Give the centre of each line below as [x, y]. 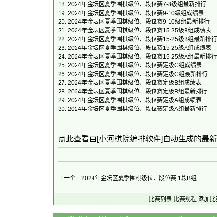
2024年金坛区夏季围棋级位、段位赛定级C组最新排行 [138, 74]
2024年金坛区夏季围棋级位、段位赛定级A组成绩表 [135, 100]
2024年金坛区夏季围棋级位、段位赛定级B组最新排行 [138, 92]
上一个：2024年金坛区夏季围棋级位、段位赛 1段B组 [127, 178]
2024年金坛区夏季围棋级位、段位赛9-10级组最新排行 [139, 22]
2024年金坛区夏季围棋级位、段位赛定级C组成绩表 [135, 65]
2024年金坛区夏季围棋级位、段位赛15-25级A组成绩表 [139, 48]
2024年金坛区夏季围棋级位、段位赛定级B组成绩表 [135, 83]
